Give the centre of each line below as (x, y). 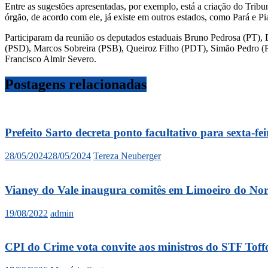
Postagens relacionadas (76, 84)
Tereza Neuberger (127, 156)
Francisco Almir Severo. (51, 59)
